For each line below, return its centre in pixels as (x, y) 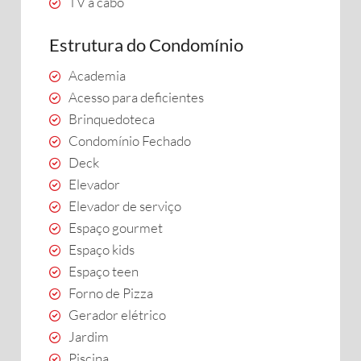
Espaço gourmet (116, 228)
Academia (97, 75)
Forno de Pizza (111, 293)
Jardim (89, 336)
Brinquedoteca (112, 119)
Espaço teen (104, 271)
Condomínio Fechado (130, 141)
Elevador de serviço (125, 206)
